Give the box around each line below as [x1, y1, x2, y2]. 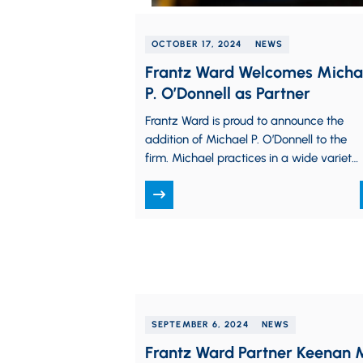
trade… [145, 188, 180, 203]
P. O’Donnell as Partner [145, 83, 310, 103]
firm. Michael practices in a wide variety [145, 151, 358, 165]
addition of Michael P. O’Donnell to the [145, 132, 347, 147]
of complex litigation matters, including [145, 169, 351, 184]
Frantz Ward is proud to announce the [145, 113, 344, 128]
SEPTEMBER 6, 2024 [152, 319, 249, 330]
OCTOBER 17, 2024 [152, 39, 242, 49]
